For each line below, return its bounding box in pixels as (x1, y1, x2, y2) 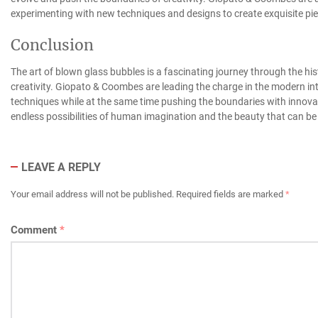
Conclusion (10, 35, 94, 55)
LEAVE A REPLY (21, 160, 101, 174)
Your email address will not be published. (10, 188, 174, 199)
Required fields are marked (175, 188, 285, 199)
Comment (10, 223, 60, 236)
